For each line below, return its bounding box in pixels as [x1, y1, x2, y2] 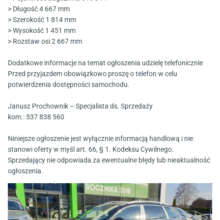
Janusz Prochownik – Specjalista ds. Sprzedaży [8, 102, 153, 110]
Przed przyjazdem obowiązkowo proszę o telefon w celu [8, 70, 177, 78]
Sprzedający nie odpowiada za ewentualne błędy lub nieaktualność [8, 156, 210, 165]
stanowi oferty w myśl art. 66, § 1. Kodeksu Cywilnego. [8, 145, 174, 154]
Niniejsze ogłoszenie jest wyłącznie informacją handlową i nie [8, 135, 193, 143]
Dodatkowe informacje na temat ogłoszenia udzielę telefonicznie [8, 59, 203, 67]
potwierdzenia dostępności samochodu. [8, 81, 130, 89]
